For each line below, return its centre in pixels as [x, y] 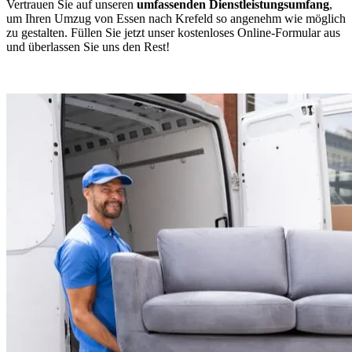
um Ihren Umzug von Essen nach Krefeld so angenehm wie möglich [176, 18]
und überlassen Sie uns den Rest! [88, 46]
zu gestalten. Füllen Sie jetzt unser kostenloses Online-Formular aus [173, 32]
